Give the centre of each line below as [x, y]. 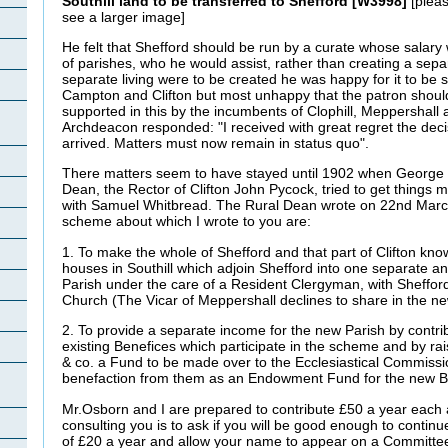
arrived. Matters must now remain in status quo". [217, 142]
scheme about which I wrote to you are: [186, 221]
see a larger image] [123, 16]
